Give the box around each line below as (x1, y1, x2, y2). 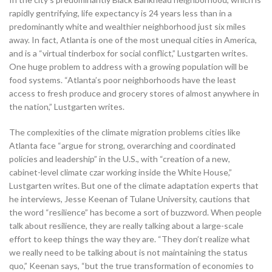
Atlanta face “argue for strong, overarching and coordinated (9, 140, 236, 151)
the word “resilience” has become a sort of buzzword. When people (9, 206, 262, 217)
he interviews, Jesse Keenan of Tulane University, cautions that (9, 193, 250, 204)
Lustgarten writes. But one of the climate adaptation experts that (9, 180, 259, 191)
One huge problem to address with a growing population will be (9, 61, 248, 72)
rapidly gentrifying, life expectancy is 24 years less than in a (9, 7, 232, 18)
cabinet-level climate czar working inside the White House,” (9, 166, 232, 177)
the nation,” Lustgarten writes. (9, 101, 124, 112)
